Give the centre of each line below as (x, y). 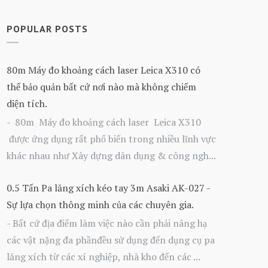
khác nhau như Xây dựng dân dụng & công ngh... (111, 156)
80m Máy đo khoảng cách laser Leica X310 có (103, 70)
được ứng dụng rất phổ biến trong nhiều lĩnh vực (111, 139)
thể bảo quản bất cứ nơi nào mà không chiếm (101, 87)
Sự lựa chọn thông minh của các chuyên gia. (100, 204)
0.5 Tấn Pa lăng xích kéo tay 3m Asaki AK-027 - (108, 188)
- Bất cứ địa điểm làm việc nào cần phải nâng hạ (107, 223)
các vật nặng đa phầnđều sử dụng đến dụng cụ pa (111, 240)
